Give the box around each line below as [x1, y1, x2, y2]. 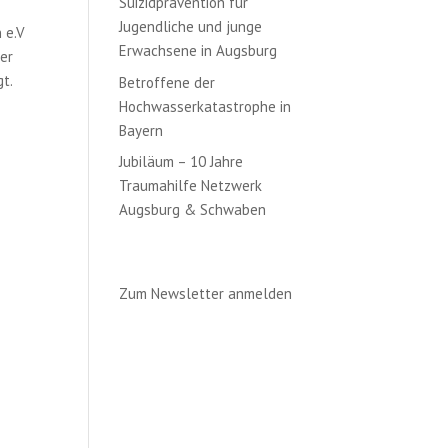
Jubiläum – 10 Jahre [119, 152, 244, 171]
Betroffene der [119, 72, 216, 92]
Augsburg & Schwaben [119, 200, 267, 219]
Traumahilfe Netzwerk [119, 176, 263, 195]
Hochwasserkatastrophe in [119, 96, 292, 116]
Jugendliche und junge [119, 17, 263, 36]
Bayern [119, 120, 164, 140]
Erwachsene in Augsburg [119, 41, 278, 60]
